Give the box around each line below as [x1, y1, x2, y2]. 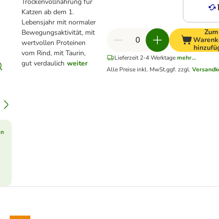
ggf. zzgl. [166, 66, 192, 73]
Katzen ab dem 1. [22, 7, 74, 17]
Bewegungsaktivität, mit [22, 28, 95, 37]
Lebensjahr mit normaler [22, 18, 96, 27]
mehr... [177, 54, 196, 62]
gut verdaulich [22, 59, 65, 68]
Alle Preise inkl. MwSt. [107, 66, 166, 73]
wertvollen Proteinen [22, 38, 86, 47]
